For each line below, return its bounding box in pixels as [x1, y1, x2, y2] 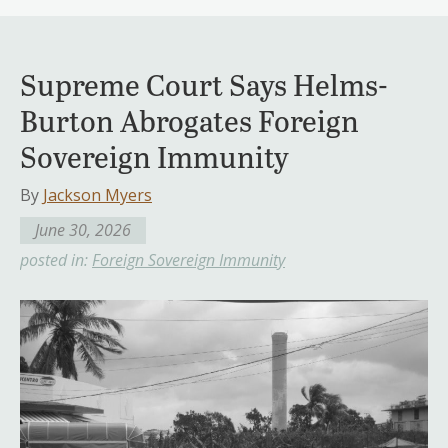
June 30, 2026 [35, 218, 131, 241]
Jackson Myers [43, 183, 152, 206]
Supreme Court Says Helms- [20, 63, 388, 104]
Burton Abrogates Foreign [20, 99, 359, 140]
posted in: [20, 248, 92, 271]
